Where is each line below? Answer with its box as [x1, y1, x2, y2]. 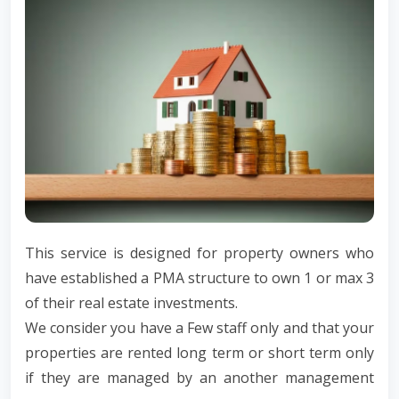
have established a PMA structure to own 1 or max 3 [25, 267, 374, 288]
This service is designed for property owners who [25, 242, 374, 263]
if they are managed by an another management [25, 367, 374, 387]
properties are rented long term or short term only [25, 342, 374, 362]
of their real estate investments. [25, 292, 238, 313]
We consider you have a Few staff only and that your [25, 317, 374, 338]
